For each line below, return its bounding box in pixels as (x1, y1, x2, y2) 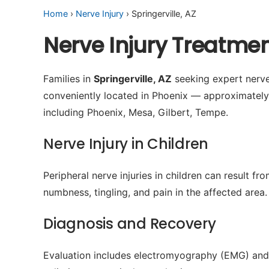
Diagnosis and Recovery (43, 214, 216, 234)
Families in (43, 73, 94, 85)
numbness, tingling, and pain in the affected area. (43, 186, 267, 198)
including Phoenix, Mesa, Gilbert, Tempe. (43, 106, 228, 118)
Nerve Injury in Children (43, 134, 209, 154)
